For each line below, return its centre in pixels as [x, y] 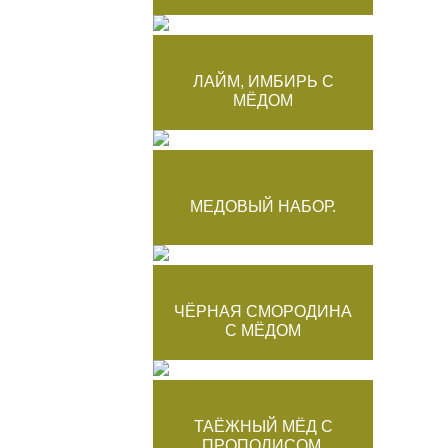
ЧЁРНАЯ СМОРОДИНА [263, 311]
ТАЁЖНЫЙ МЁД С [263, 426]
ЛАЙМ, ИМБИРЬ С [263, 81]
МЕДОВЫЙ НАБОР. [263, 206]
